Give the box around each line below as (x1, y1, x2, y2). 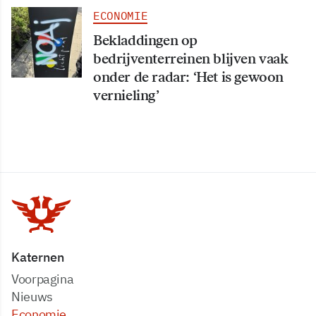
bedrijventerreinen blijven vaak (93, 50, 288, 68)
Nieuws (11, 288, 53, 305)
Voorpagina (11, 271, 74, 288)
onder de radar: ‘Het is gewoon (93, 68, 284, 86)
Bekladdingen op (93, 32, 197, 49)
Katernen (11, 249, 64, 266)
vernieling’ (93, 87, 163, 104)
